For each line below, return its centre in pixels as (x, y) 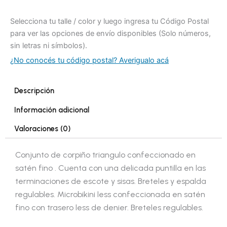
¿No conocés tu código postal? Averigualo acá (89, 60)
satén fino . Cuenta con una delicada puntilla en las (110, 168)
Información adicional (51, 110)
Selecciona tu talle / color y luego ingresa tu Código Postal (109, 21)
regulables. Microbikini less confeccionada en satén (110, 194)
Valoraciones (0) (42, 128)
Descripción (34, 91)
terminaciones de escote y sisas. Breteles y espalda (111, 181)
